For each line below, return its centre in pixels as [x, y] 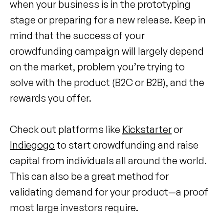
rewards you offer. [51, 98]
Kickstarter [147, 129]
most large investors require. [74, 207]
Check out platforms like [66, 129]
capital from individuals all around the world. [108, 160]
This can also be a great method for [89, 176]
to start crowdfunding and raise [127, 145]
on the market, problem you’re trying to [97, 66]
